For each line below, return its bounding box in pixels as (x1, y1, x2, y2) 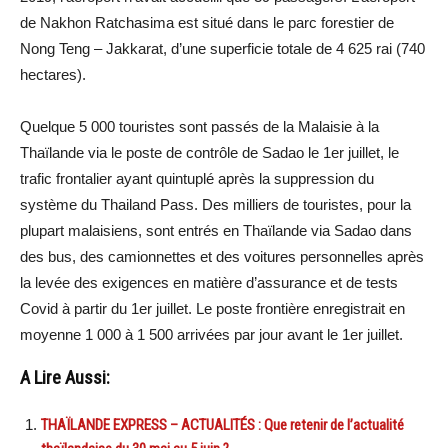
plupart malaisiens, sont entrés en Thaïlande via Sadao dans (20, 221, 412, 239)
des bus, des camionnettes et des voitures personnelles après (20, 247, 424, 265)
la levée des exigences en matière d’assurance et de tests (20, 273, 398, 291)
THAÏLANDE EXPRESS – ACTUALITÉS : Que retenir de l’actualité (41, 415, 404, 434)
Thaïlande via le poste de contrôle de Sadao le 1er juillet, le (20, 143, 399, 161)
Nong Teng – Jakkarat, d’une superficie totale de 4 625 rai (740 (20, 39, 425, 57)
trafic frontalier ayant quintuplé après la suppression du (20, 169, 374, 187)
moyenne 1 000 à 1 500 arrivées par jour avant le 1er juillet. (20, 325, 403, 343)
